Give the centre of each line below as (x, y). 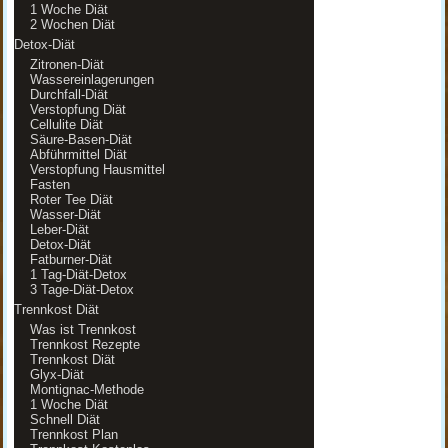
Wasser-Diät (65, 214)
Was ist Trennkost (82, 329)
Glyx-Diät (56, 374)
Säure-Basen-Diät (80, 139)
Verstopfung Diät (77, 109)
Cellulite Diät (66, 124)
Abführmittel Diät (78, 154)
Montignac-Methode (86, 389)
